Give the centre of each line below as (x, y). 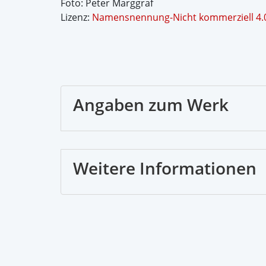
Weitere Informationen (165, 168)
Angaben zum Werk (151, 104)
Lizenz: (76, 17)
